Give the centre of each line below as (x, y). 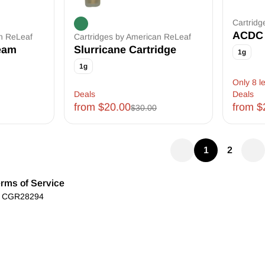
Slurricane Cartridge (125, 50)
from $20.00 (102, 107)
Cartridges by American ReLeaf (132, 37)
